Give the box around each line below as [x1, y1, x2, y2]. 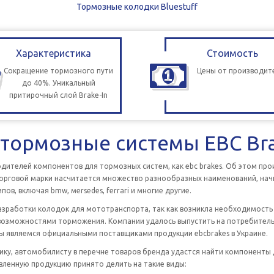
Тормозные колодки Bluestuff [76, 2, 198, 12]
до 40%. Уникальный [21, 79, 95, 87]
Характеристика [16, 48, 92, 59]
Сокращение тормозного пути [4, 67, 114, 75]
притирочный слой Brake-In [9, 91, 108, 99]
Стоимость [207, 48, 259, 59]
